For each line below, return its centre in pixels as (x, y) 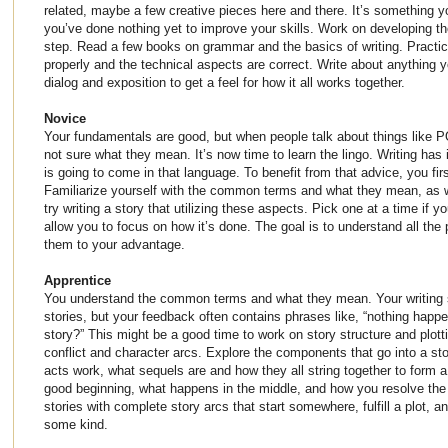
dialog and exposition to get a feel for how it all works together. (224, 82)
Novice (65, 118)
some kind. (76, 424)
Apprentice (77, 280)
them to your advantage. (114, 244)
